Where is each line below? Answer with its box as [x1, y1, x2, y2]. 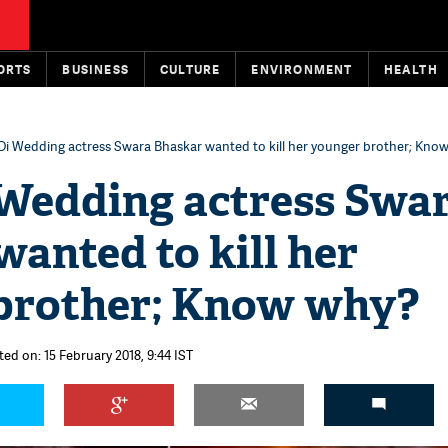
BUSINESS [62, 61, 130, 78]
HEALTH [383, 61, 438, 78]
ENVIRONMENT [251, 61, 353, 78]
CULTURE [160, 61, 221, 78]
